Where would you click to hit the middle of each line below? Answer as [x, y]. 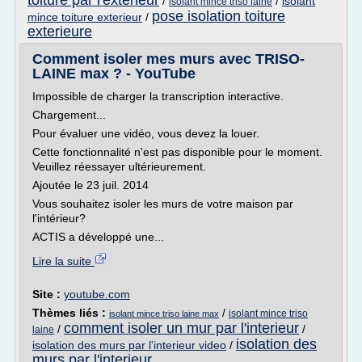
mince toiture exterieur [85, 17]
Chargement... [69, 115]
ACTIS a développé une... [98, 237]
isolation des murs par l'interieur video [129, 345]
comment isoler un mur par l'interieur [181, 328]
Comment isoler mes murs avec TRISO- [168, 59]
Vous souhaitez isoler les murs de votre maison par [163, 204]
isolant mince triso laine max [164, 314]
